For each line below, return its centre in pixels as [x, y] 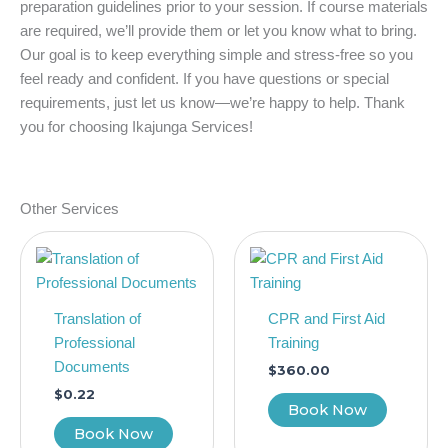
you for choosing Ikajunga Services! [136, 126]
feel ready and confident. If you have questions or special [204, 78]
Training [293, 342]
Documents [91, 366]
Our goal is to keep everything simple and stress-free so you [216, 54]
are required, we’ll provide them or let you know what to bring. [218, 30]
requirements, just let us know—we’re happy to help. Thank [212, 102]
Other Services [69, 209]
